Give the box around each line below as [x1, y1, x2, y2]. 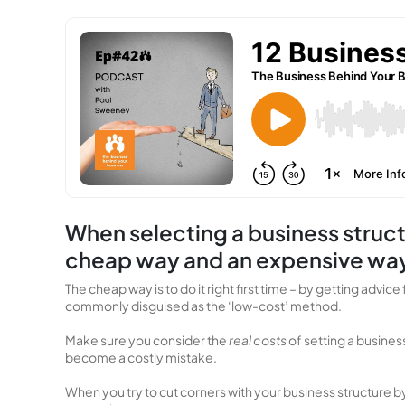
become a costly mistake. [65, 349, 217, 365]
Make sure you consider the [65, 332, 229, 348]
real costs [229, 332, 287, 348]
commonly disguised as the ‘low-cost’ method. [65, 297, 342, 314]
